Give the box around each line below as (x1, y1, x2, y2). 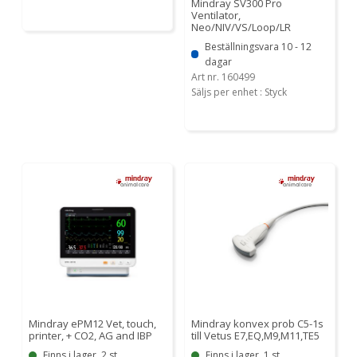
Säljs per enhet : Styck (191, 84, 287, 99)
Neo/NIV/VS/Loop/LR (191, 19, 291, 34)
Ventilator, (191, 7, 241, 22)
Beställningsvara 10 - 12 (205, 39, 312, 53)
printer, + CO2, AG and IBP (29, 328, 152, 343)
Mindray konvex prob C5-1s (191, 316, 324, 331)
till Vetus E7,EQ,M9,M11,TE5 (191, 328, 320, 343)
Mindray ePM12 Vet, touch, (29, 316, 156, 331)
